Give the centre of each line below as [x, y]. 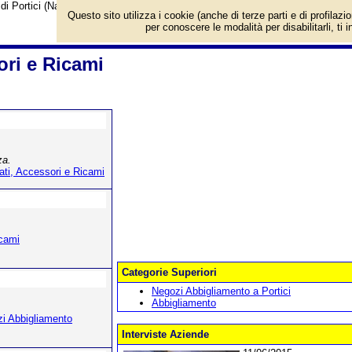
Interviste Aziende [165, 334]
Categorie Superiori [169, 272]
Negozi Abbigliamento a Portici [221, 291]
